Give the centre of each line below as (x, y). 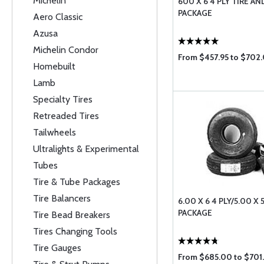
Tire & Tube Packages (77, 182)
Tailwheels (55, 132)
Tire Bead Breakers (72, 215)
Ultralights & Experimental (86, 149)
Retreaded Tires (66, 116)
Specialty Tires (63, 99)
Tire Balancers (62, 198)
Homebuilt (54, 66)
